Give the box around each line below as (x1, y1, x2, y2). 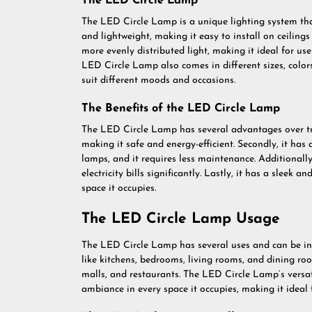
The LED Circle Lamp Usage (81, 212, 280, 226)
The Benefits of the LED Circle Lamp (81, 103, 280, 114)
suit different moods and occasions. (81, 75, 235, 86)
